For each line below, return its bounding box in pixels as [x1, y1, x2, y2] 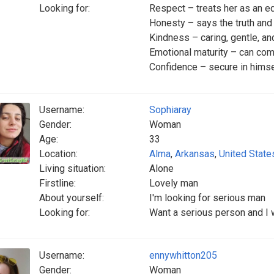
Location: [39, 148, 78, 160]
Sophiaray [149, 104, 191, 116]
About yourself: [39, 192, 104, 204]
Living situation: [39, 163, 106, 174]
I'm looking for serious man [149, 192, 265, 204]
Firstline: [39, 177, 76, 189]
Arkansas [175, 148, 215, 160]
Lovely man [149, 177, 198, 189]
